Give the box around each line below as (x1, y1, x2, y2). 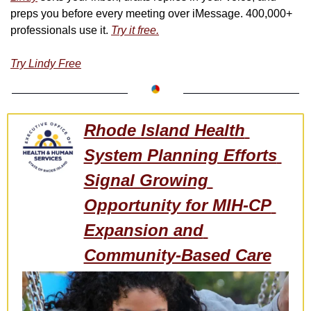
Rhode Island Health (83, 121, 245, 140)
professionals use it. (10, 24, 111, 37)
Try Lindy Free (10, 58, 81, 70)
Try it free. (111, 24, 159, 37)
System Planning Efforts (83, 146, 277, 165)
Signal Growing (83, 171, 208, 190)
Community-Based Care (83, 246, 271, 265)
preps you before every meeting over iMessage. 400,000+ (10, 8, 292, 20)
